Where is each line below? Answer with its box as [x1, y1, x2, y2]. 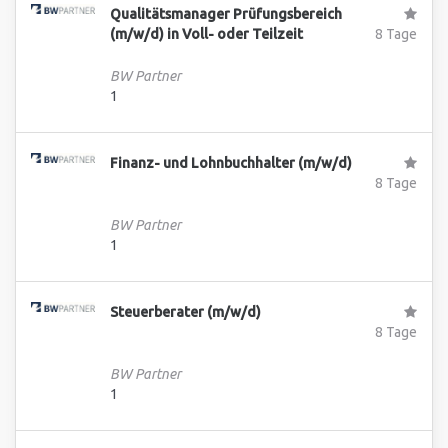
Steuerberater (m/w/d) [110, 304, 262, 320]
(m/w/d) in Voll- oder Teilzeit [110, 26, 304, 42]
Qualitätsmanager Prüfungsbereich [110, 6, 343, 22]
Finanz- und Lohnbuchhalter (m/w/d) [110, 155, 353, 171]
